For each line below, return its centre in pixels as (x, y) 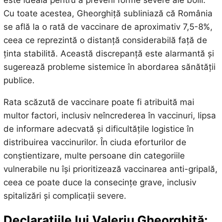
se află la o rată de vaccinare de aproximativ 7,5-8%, (108, 27)
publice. (19, 81)
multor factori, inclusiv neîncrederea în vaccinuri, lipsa (110, 116)
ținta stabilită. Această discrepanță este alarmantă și (109, 54)
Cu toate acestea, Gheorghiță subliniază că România (108, 14)
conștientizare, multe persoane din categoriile (94, 156)
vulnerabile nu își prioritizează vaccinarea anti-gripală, (110, 169)
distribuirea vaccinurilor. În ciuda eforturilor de (95, 142)
